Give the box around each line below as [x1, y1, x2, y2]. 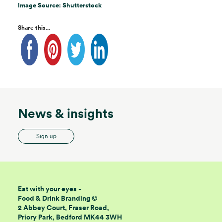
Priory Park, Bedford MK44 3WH [18, 213, 122, 221]
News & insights [18, 106, 113, 121]
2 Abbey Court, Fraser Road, [18, 203, 109, 212]
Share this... [18, 24, 50, 31]
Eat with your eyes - [18, 184, 81, 193]
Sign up [36, 132, 56, 140]
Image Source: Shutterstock [18, 1, 102, 9]
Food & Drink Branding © [18, 194, 98, 202]
